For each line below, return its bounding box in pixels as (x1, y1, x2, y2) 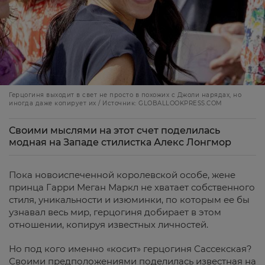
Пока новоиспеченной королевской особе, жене (9, 169, 235, 180)
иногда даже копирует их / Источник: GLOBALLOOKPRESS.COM (9, 99, 222, 107)
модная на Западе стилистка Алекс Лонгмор (9, 136, 231, 148)
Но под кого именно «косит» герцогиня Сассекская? (9, 243, 252, 254)
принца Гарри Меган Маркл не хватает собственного (9, 181, 255, 193)
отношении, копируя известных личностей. (9, 218, 208, 230)
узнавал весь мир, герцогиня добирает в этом (9, 206, 221, 218)
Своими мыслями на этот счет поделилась (9, 124, 220, 136)
